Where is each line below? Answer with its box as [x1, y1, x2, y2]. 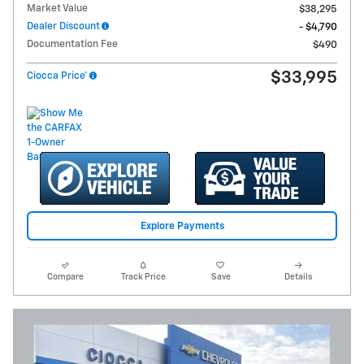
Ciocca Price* [27, 71, 88, 82]
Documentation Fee [27, 39, 118, 50]
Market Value [27, 3, 88, 15]
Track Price [120, 273, 166, 282]
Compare [47, 273, 84, 282]
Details [284, 273, 313, 282]
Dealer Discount [27, 21, 100, 32]
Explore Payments [140, 220, 224, 232]
